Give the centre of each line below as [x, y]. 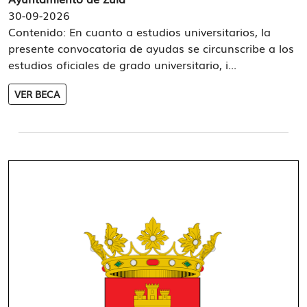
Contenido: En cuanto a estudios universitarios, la [139, 32]
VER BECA [37, 94]
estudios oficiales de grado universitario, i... [122, 64]
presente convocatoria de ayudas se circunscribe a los [151, 48]
